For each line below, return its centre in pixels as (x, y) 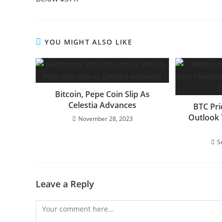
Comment (51, 206)
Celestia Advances (103, 105)
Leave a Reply (65, 184)
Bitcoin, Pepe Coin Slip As (103, 94)
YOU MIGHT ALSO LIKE (89, 42)
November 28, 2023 (105, 118)
